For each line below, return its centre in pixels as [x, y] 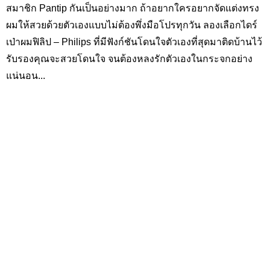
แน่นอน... [26, 76]
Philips [76, 42]
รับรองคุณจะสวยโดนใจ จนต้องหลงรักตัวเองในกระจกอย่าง [129, 59]
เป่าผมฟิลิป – [34, 42]
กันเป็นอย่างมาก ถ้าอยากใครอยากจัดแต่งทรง [164, 8]
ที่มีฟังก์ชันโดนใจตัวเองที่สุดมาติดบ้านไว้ [177, 42]
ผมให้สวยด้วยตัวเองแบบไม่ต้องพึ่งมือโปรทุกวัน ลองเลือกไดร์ [132, 25]
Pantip [54, 8]
